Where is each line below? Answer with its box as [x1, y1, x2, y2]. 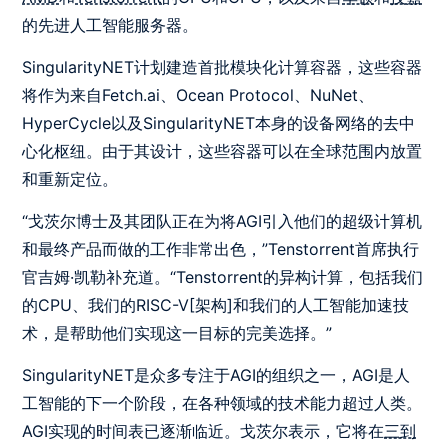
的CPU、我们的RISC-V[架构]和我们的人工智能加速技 [22, 295, 410, 315]
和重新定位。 [22, 169, 119, 189]
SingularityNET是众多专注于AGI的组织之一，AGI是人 [22, 365, 411, 385]
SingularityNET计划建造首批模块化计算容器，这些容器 [22, 57, 423, 77]
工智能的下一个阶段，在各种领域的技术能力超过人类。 [22, 393, 423, 413]
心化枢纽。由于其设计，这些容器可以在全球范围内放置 [22, 141, 423, 161]
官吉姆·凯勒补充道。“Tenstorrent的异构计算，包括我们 [22, 267, 424, 287]
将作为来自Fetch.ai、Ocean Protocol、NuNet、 [22, 85, 375, 105]
